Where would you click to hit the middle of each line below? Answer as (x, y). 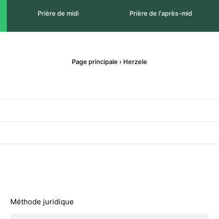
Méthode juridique (42, 202)
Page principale (95, 62)
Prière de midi (58, 13)
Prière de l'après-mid (161, 13)
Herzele (135, 62)
